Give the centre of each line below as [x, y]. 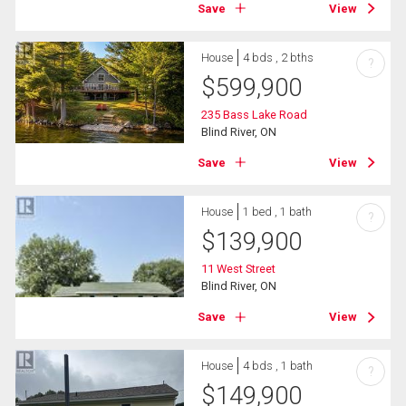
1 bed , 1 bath [278, 212]
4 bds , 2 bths [279, 57]
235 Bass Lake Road [255, 114]
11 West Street [239, 269]
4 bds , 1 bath [278, 366]
